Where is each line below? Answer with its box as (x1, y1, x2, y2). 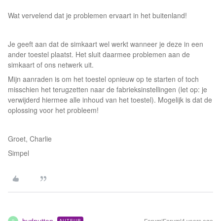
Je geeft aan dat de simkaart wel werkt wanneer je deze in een (8, 39, 203, 49)
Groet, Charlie (8, 134, 52, 144)
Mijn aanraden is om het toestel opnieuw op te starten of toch (8, 74, 199, 84)
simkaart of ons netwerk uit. (8, 60, 96, 70)
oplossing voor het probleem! (8, 105, 101, 115)
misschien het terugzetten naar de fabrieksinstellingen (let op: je (8, 84, 207, 94)
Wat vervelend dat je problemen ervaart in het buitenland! (8, 10, 189, 20)
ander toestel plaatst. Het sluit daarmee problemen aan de (8, 49, 190, 59)
